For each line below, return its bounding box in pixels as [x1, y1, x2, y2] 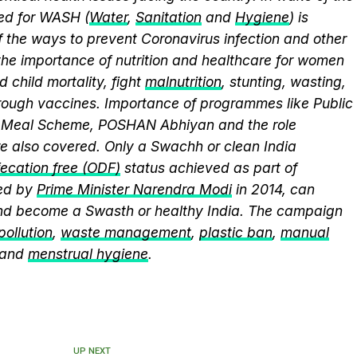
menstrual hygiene [28, 245, 148, 262]
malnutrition [145, 73, 222, 90]
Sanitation [135, 9, 202, 25]
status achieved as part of [120, 159, 297, 176]
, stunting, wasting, [222, 73, 346, 90]
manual [280, 224, 329, 241]
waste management [61, 224, 191, 241]
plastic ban [199, 224, 273, 241]
